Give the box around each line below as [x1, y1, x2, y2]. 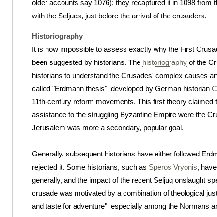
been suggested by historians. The [32, 58, 142, 66]
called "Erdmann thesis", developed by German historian [32, 84, 212, 93]
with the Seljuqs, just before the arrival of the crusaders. [32, 11, 206, 20]
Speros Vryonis [149, 162, 197, 171]
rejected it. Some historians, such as [32, 162, 149, 171]
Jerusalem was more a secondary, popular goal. [32, 123, 184, 132]
